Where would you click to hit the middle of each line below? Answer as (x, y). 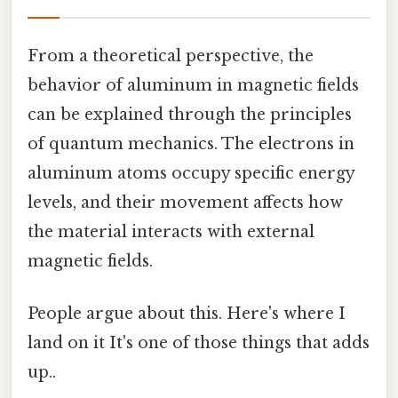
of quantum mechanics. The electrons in (191, 143)
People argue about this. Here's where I (187, 314)
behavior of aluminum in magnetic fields (193, 85)
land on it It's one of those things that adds (199, 343)
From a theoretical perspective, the (171, 56)
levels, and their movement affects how (185, 202)
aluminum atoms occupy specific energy (191, 173)
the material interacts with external (171, 231)
